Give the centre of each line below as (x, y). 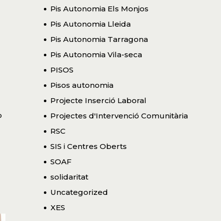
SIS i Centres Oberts (88, 146)
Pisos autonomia (82, 85)
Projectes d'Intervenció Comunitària (119, 115)
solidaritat (69, 177)
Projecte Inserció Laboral (98, 100)
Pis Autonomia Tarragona (99, 39)
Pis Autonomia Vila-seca (96, 54)
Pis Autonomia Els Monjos (99, 8)
